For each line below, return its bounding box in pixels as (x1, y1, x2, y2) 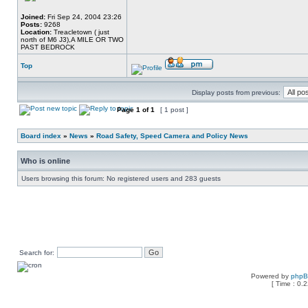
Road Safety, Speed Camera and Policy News (96, 132, 248, 140)
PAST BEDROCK (21, 43, 75, 51)
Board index (21, 132, 61, 140)
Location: (21, 28, 52, 36)
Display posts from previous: (192, 89, 280, 96)
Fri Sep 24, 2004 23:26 (45, 13, 122, 21)
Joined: (21, 13, 45, 21)
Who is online (21, 157, 70, 165)
